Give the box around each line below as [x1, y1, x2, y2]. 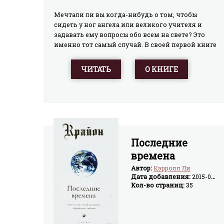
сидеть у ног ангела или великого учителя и [54, 20, 202, 29]
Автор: [131, 164, 153, 172]
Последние [131, 136, 187, 149]
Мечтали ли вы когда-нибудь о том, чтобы [54, 10, 197, 19]
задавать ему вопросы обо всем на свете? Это [54, 30, 205, 39]
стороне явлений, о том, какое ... [54, 60, 160, 69]
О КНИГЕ [145, 64, 178, 74]
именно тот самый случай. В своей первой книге [54, 40, 216, 49]
